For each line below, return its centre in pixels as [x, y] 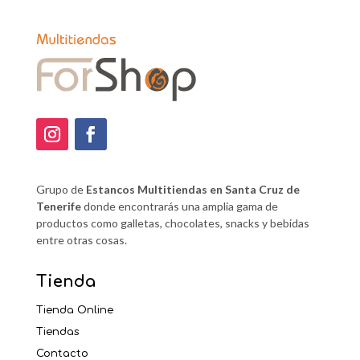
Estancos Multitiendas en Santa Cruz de [192, 190]
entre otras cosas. [81, 240]
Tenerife [58, 207]
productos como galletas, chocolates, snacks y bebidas [172, 223]
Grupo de [61, 190]
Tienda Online [74, 311]
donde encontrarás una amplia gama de [179, 207]
